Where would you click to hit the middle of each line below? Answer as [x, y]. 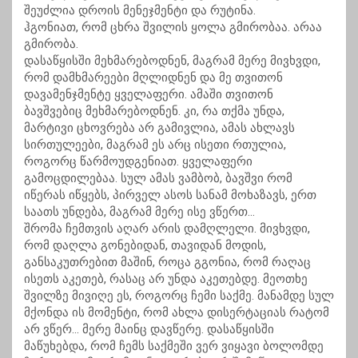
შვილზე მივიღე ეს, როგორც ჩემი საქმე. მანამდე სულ [179, 296]
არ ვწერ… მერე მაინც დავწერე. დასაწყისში [149, 330]
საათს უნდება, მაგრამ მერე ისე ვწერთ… [139, 212]
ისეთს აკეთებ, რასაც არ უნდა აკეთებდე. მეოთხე [166, 279]
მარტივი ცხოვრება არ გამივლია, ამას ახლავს [159, 128]
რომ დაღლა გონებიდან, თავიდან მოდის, [145, 246]
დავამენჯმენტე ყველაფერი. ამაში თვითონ [149, 95]
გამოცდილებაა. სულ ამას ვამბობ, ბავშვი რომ [158, 179]
